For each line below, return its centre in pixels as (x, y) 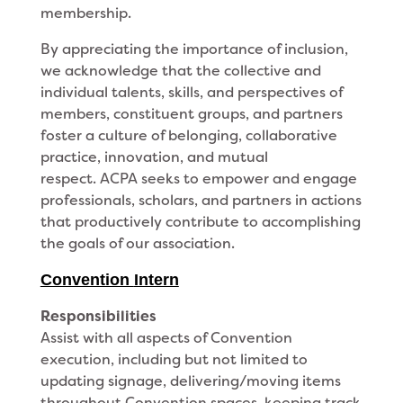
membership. (85, 13)
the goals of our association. (137, 243)
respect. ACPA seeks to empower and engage (198, 179)
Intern (156, 280)
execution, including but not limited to (174, 359)
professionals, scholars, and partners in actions (201, 200)
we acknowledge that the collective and (180, 71)
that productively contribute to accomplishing (200, 222)
